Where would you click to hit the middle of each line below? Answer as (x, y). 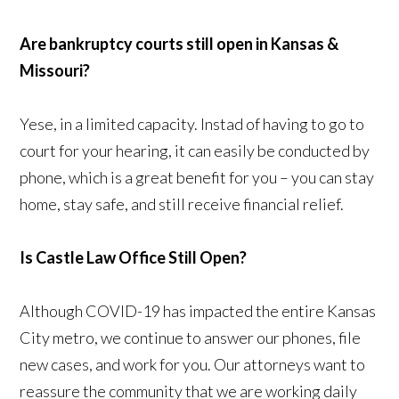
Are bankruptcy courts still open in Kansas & (179, 43)
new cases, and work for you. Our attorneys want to (193, 364)
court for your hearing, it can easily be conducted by (195, 150)
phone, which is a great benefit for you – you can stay (197, 177)
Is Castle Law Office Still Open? (134, 257)
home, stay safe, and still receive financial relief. (186, 204)
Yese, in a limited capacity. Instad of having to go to (192, 123)
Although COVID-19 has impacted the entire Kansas (198, 310)
